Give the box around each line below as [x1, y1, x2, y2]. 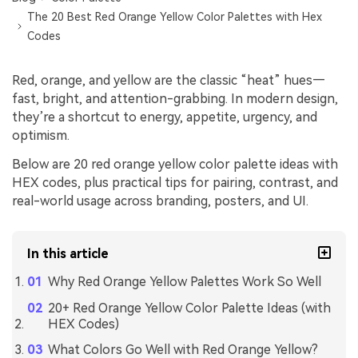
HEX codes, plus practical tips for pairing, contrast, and [12, 175, 338, 191]
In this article [27, 245, 109, 261]
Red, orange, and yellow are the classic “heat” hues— [12, 73, 325, 89]
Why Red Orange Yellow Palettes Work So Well [47, 273, 321, 289]
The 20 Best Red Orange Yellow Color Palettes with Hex [27, 10, 323, 24]
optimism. [12, 128, 70, 144]
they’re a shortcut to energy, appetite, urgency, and [12, 109, 317, 125]
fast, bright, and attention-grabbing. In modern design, [12, 91, 338, 107]
